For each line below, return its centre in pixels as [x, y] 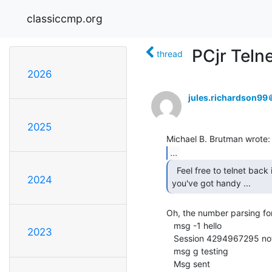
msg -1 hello [170, 225]
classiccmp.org [65, 18]
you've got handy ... [212, 183]
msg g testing [170, 251]
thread [170, 53]
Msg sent [170, 263]
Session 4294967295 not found [170, 238]
